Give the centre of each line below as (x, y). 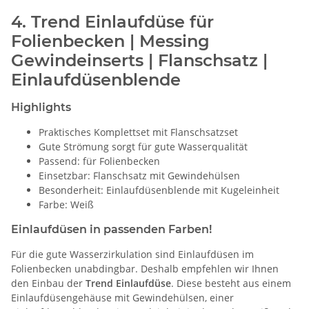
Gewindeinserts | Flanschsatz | (139, 61)
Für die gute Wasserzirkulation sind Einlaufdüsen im (132, 255)
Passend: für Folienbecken (99, 161)
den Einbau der (48, 283)
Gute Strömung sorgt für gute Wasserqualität (143, 147)
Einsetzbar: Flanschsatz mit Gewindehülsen (139, 176)
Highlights (41, 108)
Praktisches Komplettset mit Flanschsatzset (138, 132)
